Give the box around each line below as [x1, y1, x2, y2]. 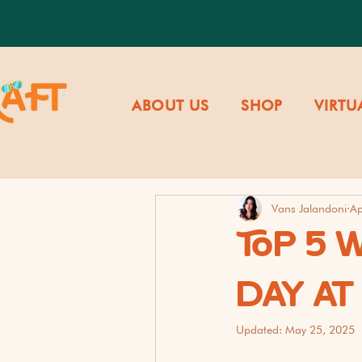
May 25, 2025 [285, 323, 355, 336]
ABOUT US [132, 97, 209, 114]
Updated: [236, 323, 285, 336]
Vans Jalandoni [271, 201, 347, 215]
